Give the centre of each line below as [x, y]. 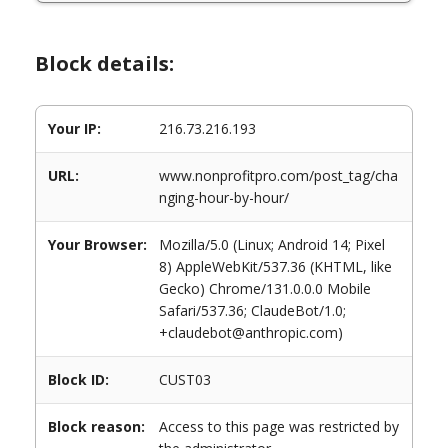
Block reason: [96, 426]
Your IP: [74, 128]
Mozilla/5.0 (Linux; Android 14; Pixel [272, 244]
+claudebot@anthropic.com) [251, 332]
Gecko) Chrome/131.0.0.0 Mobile [265, 288]
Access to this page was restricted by [279, 426]
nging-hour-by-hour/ [224, 197]
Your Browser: [97, 244]
